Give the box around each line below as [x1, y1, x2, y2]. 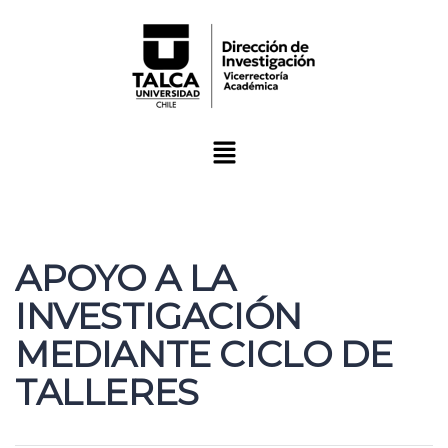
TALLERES [15, 370, 199, 415]
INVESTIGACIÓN [15, 294, 302, 339]
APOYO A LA [15, 256, 237, 301]
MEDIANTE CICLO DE [15, 332, 393, 377]
